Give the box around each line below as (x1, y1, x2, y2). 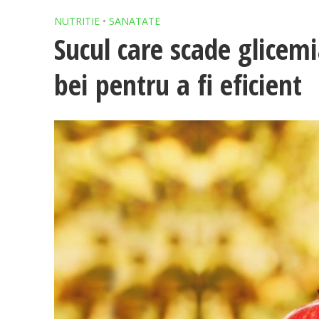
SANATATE (108, 14, 160, 28)
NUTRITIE (53, 14, 100, 28)
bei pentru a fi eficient (53, 65, 302, 104)
